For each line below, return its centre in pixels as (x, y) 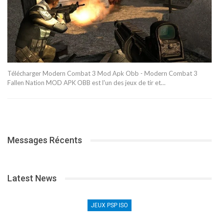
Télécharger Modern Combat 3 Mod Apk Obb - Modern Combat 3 (102, 74)
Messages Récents (45, 140)
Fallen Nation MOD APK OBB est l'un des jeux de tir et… (86, 83)
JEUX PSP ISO (109, 206)
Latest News (32, 178)
